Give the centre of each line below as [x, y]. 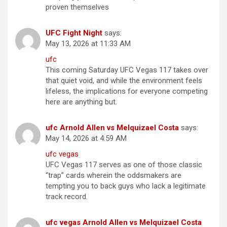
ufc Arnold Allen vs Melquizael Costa [112, 128]
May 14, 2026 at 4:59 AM [86, 139]
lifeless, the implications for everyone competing [127, 91]
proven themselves [77, 7]
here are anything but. [81, 102]
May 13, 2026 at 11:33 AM [88, 44]
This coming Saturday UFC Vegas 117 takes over [127, 70]
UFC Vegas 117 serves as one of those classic [124, 165]
